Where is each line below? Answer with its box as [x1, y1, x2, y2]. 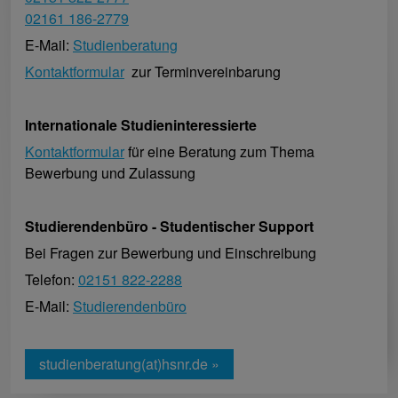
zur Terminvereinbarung [124, 60, 281, 82]
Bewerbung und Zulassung [25, 162, 195, 183]
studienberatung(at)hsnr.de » [39, 353, 219, 374]
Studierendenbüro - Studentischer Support [25, 215, 317, 236]
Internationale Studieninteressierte [25, 114, 257, 135]
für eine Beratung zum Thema [124, 140, 314, 162]
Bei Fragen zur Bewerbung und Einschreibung [25, 242, 316, 263]
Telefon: [25, 268, 78, 290]
